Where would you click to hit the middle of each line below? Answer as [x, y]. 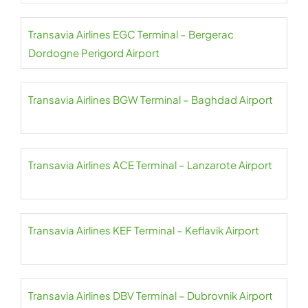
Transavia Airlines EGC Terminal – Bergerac [131, 34]
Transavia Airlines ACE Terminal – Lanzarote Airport [150, 165]
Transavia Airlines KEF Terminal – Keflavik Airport [144, 230]
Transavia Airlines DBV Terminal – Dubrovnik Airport [151, 296]
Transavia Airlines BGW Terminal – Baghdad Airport [151, 100]
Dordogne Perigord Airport [95, 53]
